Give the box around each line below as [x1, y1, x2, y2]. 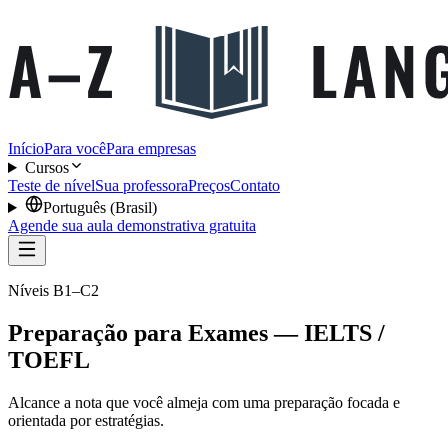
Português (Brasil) [42, 199, 157, 216]
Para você [44, 140, 106, 157]
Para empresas [106, 140, 196, 157]
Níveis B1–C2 [8, 282, 99, 299]
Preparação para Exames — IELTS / [8, 319, 385, 346]
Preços [188, 177, 230, 194]
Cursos [24, 159, 69, 176]
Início [8, 140, 44, 157]
